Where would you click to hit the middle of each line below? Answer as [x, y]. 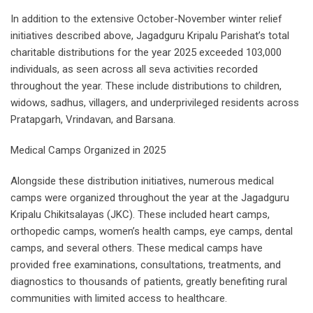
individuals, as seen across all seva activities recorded [134, 70]
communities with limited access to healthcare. [119, 299]
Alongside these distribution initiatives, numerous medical [142, 181]
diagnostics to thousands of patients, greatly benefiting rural [149, 282]
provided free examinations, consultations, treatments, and [146, 265]
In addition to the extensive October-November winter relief [146, 19]
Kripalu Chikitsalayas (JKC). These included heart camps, [140, 215]
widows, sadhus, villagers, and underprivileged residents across [155, 103]
